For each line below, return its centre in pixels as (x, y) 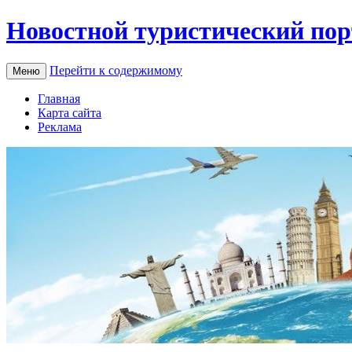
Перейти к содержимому (116, 70)
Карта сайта (70, 112)
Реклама (60, 126)
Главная (59, 98)
